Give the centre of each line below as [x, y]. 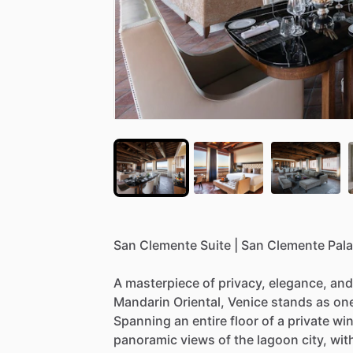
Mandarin [142, 301]
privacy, [242, 282]
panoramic [145, 339]
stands [292, 301]
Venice [248, 301]
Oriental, [199, 301]
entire [210, 320]
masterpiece [162, 282]
